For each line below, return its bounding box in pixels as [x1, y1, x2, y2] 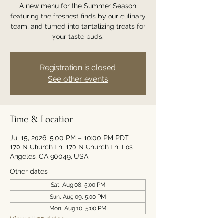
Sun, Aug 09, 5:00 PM [50, 193, 106, 200]
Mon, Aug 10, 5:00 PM [49, 205, 107, 212]
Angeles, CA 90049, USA [10, 152, 88, 160]
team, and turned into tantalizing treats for [10, 22, 145, 30]
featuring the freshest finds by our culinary [10, 12, 145, 20]
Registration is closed [40, 63, 116, 72]
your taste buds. [52, 33, 104, 40]
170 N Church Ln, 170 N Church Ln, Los [10, 143, 133, 151]
